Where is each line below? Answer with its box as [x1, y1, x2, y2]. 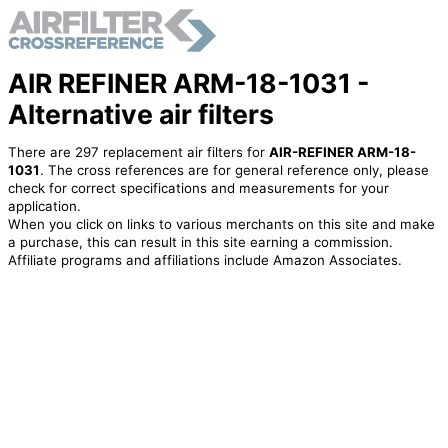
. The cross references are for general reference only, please [39, 162, 429, 179]
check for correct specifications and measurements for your [7, 180, 389, 197]
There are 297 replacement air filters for [7, 144, 269, 161]
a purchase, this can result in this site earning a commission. [7, 234, 393, 251]
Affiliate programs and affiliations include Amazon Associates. [7, 252, 402, 269]
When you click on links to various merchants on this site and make [7, 216, 435, 233]
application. [7, 198, 81, 215]
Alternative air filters [7, 97, 274, 130]
